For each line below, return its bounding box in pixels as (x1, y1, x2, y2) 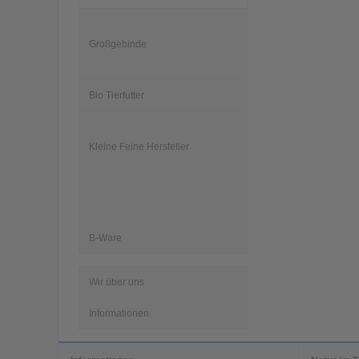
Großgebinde (89, 38, 147, 50)
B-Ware (89, 232, 122, 244)
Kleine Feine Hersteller (89, 140, 189, 152)
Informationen (89, 307, 149, 319)
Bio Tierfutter (89, 89, 144, 101)
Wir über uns (89, 276, 144, 288)
